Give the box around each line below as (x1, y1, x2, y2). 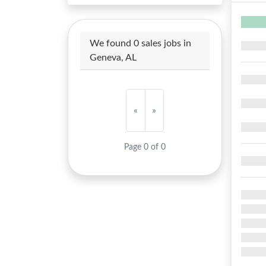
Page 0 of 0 (124, 143, 166, 151)
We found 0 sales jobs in (90, 39, 191, 48)
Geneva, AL (90, 53, 137, 62)
